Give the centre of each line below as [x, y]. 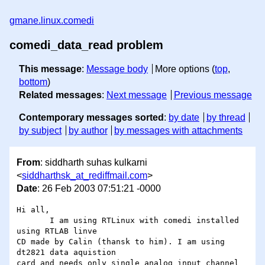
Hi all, [33, 210]
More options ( [185, 69]
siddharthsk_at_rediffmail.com [85, 176]
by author [88, 130]
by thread [226, 117]
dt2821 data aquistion [69, 253]
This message [50, 69]
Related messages [60, 95]
